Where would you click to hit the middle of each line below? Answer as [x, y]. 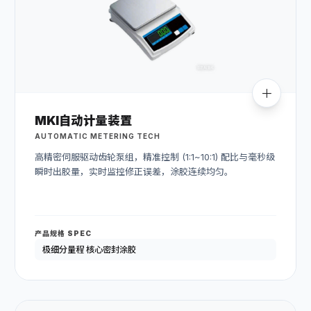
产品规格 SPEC [63, 233]
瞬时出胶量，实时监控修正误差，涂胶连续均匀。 [134, 171]
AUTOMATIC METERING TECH [98, 136]
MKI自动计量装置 [84, 121]
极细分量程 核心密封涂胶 [89, 249]
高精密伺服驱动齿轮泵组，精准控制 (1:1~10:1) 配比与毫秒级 [155, 157]
